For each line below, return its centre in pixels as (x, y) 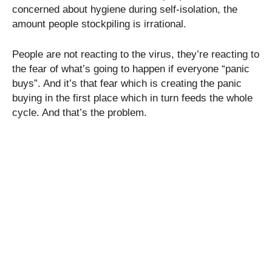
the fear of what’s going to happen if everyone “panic (131, 69)
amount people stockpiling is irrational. (99, 24)
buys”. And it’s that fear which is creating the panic (127, 83)
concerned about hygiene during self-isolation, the (125, 9)
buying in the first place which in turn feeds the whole (132, 98)
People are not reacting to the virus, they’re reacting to (136, 54)
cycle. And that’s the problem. (80, 112)
